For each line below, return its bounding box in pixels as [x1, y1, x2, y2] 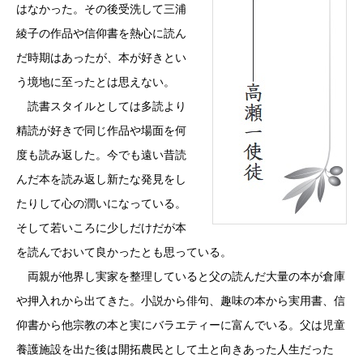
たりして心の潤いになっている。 [16, 197, 186, 211]
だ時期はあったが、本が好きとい [16, 51, 186, 65]
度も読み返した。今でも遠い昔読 [16, 148, 186, 162]
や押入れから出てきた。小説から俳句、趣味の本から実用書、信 [16, 294, 345, 308]
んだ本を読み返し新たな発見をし [16, 173, 186, 186]
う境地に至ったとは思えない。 [16, 75, 175, 89]
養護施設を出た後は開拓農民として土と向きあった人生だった [16, 343, 334, 357]
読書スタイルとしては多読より [16, 100, 186, 113]
